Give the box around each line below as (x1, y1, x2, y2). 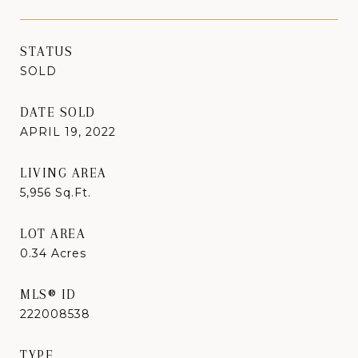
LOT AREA (20, 225, 86, 241)
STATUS (20, 43, 73, 59)
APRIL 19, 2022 (20, 124, 116, 139)
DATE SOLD (20, 104, 96, 120)
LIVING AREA (20, 165, 107, 181)
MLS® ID (20, 286, 77, 302)
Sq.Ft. (55, 185, 91, 200)
